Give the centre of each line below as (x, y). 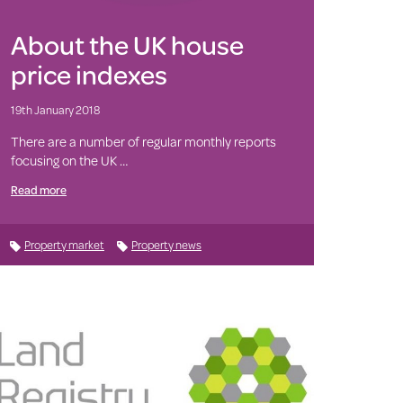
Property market (64, 244)
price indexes (89, 74)
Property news (166, 244)
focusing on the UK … (69, 160)
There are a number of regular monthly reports (143, 141)
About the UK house (127, 44)
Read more (38, 189)
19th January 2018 (55, 109)
